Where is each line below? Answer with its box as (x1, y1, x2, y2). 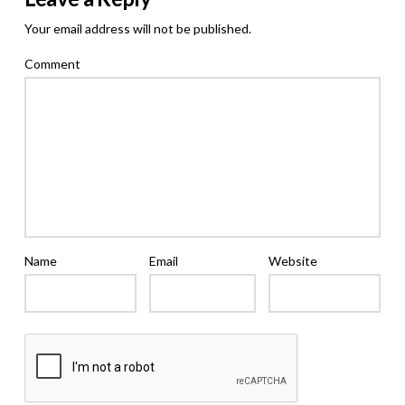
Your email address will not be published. (24, 20, 251, 36)
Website (268, 253, 317, 269)
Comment (24, 55, 80, 71)
